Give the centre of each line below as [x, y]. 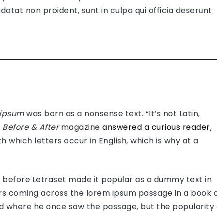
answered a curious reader [156, 127]
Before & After [31, 127]
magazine [80, 127]
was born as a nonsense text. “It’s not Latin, [112, 113]
